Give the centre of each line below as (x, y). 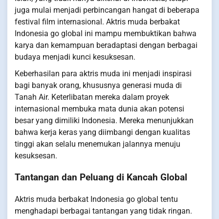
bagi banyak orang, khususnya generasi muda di (98, 85)
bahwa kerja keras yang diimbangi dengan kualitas (102, 132)
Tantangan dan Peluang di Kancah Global (101, 178)
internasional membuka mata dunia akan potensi (99, 109)
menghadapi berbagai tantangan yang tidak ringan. (103, 211)
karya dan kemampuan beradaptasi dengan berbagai (106, 45)
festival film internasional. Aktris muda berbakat (97, 22)
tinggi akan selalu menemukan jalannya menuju (98, 144)
